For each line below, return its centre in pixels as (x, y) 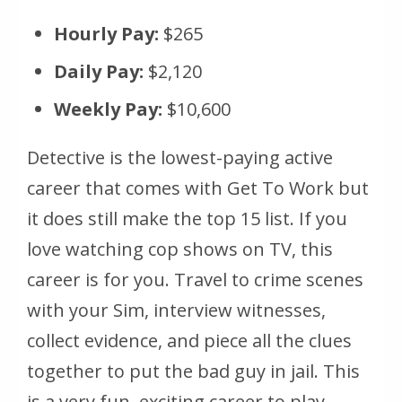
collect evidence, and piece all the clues (189, 340)
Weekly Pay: (108, 109)
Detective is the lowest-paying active (180, 157)
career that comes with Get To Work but (198, 188)
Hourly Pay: (106, 33)
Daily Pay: (99, 71)
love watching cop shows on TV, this (180, 249)
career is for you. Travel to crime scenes (195, 279)
